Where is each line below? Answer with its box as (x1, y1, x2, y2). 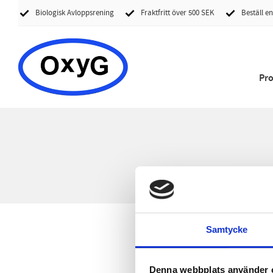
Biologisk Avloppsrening (35, 8, 114, 18)
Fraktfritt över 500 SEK (141, 8, 214, 18)
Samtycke (205, 224, 248, 235)
